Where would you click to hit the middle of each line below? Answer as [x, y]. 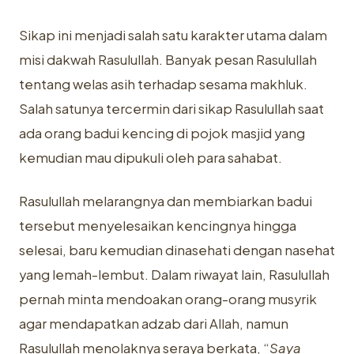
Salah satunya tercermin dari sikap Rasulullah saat [171, 109]
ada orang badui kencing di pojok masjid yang [162, 133]
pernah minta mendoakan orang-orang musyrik [168, 299]
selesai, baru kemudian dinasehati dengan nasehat [177, 250]
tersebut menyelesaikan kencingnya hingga [158, 226]
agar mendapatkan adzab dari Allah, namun [154, 324]
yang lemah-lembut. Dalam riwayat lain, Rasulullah [174, 275]
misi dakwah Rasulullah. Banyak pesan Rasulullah [168, 60]
